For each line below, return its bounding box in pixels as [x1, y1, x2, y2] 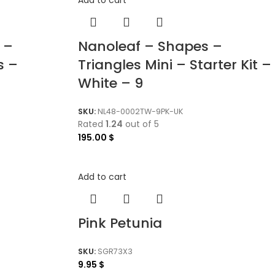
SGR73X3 [98, 246, 133, 257]
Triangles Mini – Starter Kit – [78, 55, 271, 74]
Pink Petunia [78, 214, 162, 233]
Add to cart [78, 171, 126, 184]
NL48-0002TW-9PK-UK [98, 106, 183, 117]
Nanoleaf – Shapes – [78, 36, 222, 56]
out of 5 [123, 118, 159, 131]
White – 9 [78, 73, 143, 93]
